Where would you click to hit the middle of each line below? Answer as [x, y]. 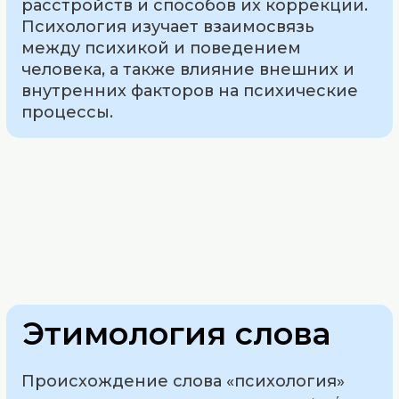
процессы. [68, 112]
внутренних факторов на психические [190, 90]
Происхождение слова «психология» [183, 381]
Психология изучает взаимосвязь [168, 26]
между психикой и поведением [162, 48]
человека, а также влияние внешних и [188, 69]
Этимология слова [177, 333]
